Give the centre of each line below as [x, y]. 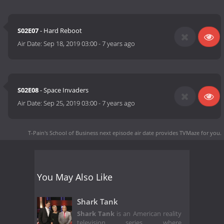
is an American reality [148, 214]
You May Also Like [75, 177]
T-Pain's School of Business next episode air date [91, 132]
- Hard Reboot [60, 31]
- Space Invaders [64, 90]
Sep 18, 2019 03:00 [70, 44]
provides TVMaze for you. [188, 132]
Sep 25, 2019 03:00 [70, 103]
